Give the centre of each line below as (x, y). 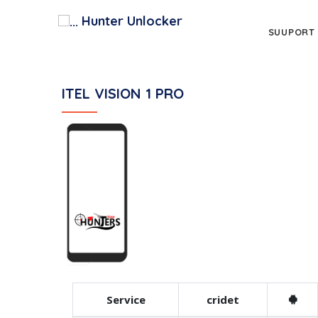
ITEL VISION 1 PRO (123, 93)
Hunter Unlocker (131, 21)
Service (126, 300)
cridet (223, 300)
